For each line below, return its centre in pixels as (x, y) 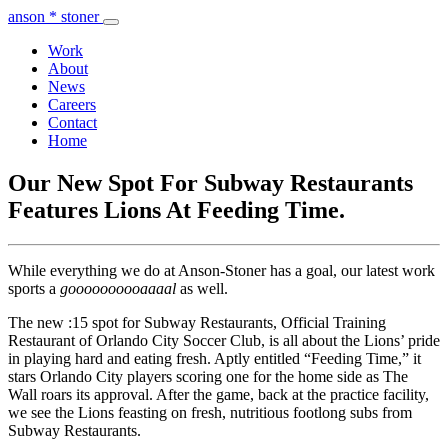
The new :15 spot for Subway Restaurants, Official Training (197, 322)
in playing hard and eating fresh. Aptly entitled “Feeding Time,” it (214, 358)
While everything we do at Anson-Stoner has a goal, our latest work (221, 270)
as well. (202, 288)
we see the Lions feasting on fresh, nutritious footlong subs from (210, 412)
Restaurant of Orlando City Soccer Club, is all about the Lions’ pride (224, 340)
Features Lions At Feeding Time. (176, 209)
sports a (34, 288)
